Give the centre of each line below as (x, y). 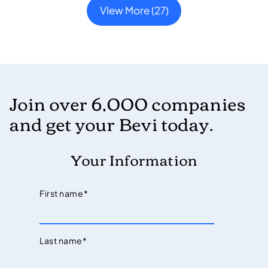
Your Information (134, 159)
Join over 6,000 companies (128, 103)
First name (62, 194)
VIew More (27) (134, 11)
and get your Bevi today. (112, 124)
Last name (61, 241)
